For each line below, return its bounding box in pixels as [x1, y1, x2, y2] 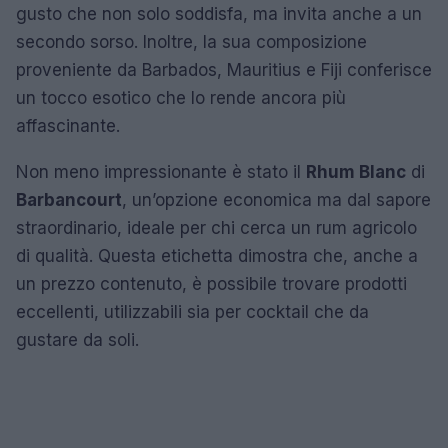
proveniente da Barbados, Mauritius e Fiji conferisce [16, 59, 432, 80]
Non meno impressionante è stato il [16, 161, 306, 182]
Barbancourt [16, 189, 122, 210]
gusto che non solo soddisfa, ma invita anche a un [16, 3, 422, 24]
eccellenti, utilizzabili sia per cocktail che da [16, 301, 369, 322]
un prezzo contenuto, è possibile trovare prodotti [16, 273, 407, 294]
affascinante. [16, 115, 120, 136]
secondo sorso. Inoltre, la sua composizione [16, 31, 367, 52]
